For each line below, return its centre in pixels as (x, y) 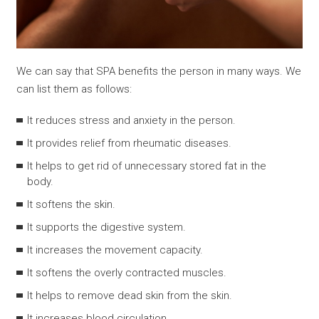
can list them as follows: (74, 89)
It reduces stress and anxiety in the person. (132, 121)
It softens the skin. (72, 205)
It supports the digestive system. (107, 228)
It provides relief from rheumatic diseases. (130, 143)
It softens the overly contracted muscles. (127, 273)
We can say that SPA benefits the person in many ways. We (159, 72)
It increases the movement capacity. (115, 250)
